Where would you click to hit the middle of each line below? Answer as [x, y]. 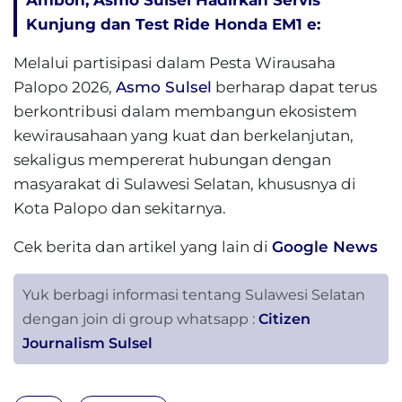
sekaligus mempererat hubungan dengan [172, 160]
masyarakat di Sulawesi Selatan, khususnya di [185, 184]
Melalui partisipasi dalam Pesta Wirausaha [175, 63]
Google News [325, 247]
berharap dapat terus [294, 87]
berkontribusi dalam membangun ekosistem [185, 111]
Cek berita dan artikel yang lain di [143, 247]
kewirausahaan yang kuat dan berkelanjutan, [184, 135]
